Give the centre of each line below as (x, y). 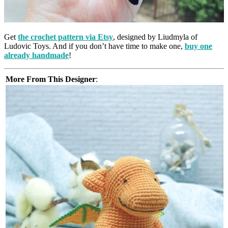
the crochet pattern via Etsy (65, 37)
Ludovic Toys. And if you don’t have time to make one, (94, 46)
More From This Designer (51, 79)
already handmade (36, 55)
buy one (198, 46)
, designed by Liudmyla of (155, 37)
